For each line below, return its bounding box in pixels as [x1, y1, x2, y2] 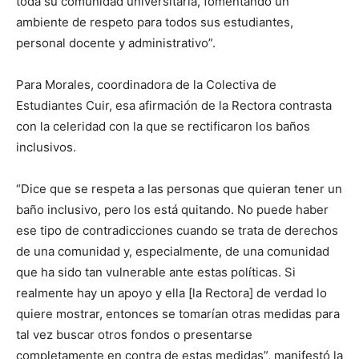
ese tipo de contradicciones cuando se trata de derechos [16, 222, 338, 238]
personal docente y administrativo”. [16, 34, 216, 50]
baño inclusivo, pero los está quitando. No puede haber [16, 201, 329, 217]
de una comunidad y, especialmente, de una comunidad [16, 243, 329, 259]
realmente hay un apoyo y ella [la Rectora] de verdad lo [16, 284, 327, 301]
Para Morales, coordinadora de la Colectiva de [16, 76, 276, 92]
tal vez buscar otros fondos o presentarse [16, 326, 252, 342]
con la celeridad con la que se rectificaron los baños [16, 118, 310, 134]
